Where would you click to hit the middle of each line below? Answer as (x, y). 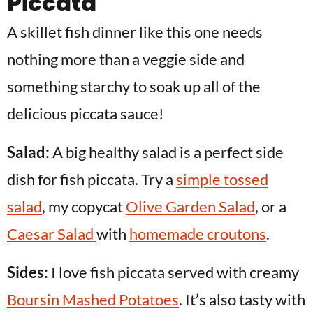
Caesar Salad (52, 233)
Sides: (28, 272)
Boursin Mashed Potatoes (93, 299)
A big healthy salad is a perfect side (167, 152)
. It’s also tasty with (242, 299)
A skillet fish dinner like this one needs (135, 31)
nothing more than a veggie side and (126, 59)
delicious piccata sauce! (86, 113)
